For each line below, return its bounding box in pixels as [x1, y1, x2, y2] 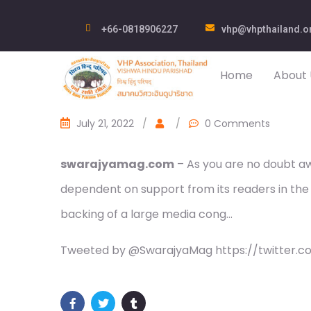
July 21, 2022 [76, 117, 134, 131]
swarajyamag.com [60, 156, 174, 172]
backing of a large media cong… [60, 206, 233, 222]
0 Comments [205, 117, 270, 131]
